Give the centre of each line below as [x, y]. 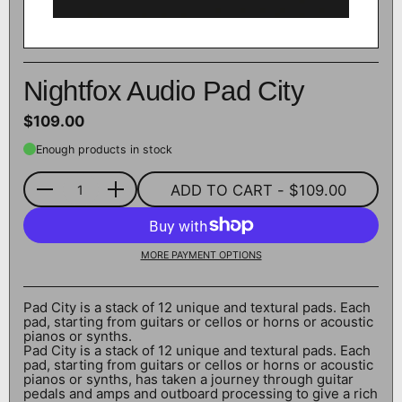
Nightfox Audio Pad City [164, 91]
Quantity [50, 196]
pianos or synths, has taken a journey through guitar [188, 380]
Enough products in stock [104, 149]
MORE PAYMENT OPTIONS [201, 255]
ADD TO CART [221, 190]
